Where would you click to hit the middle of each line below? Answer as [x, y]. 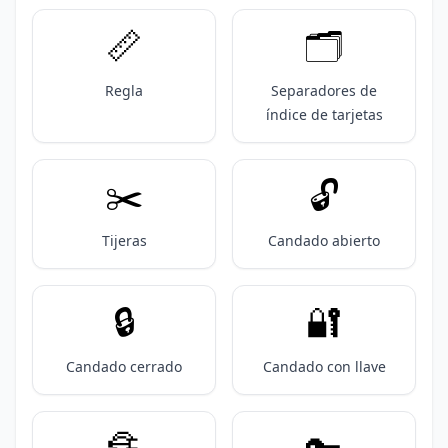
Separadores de [324, 90]
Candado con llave [324, 366]
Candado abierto [324, 240]
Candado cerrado [124, 366]
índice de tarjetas [324, 114]
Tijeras [124, 240]
